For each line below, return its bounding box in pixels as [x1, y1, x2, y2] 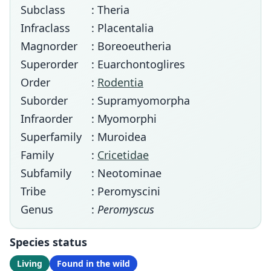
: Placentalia [91, 21, 154, 35]
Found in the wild [57, 258, 130, 269]
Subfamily [21, 166, 71, 180]
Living [17, 258, 42, 269]
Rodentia [97, 75, 143, 90]
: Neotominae [91, 166, 162, 180]
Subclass [21, 2, 65, 17]
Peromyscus [97, 202, 154, 217]
